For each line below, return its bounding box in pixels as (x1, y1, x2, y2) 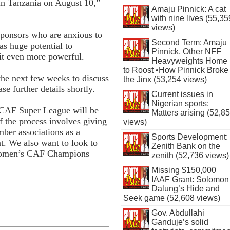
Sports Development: (151, 132, 228, 141)
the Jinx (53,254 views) (123, 75, 207, 84)
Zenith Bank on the (151, 142, 220, 150)
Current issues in (151, 90, 213, 99)
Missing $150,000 (151, 166, 216, 175)
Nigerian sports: (151, 99, 209, 108)
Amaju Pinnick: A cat (151, 5, 226, 13)
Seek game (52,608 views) (123, 194, 221, 202)
